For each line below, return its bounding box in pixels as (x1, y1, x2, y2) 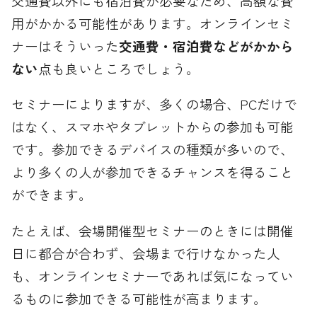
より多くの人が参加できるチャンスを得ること (11, 162, 294, 182)
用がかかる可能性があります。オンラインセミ (11, 13, 294, 33)
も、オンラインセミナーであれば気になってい (11, 266, 294, 286)
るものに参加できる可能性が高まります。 (11, 289, 267, 309)
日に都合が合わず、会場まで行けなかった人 (11, 243, 281, 263)
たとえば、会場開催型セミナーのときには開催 (11, 221, 294, 241)
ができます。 (11, 185, 93, 204)
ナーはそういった (11, 35, 120, 55)
